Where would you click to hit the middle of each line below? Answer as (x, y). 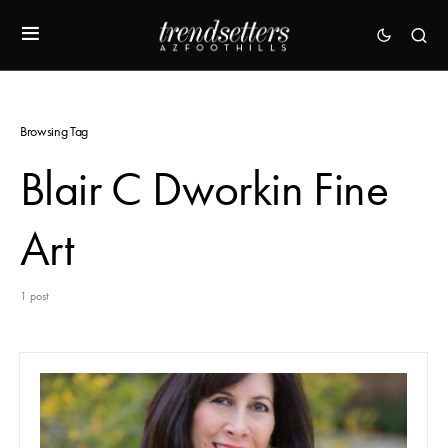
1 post (34, 296)
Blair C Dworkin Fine (204, 189)
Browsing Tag (54, 131)
